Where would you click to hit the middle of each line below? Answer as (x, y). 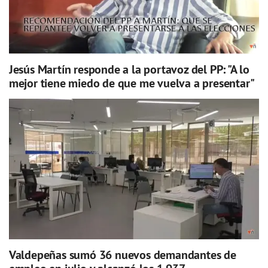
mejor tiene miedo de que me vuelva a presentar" (132, 83)
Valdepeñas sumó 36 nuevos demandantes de (122, 255)
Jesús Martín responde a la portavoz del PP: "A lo (129, 69)
